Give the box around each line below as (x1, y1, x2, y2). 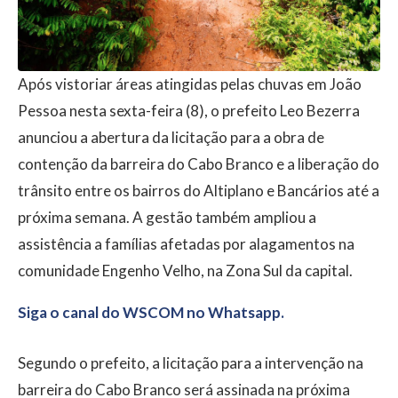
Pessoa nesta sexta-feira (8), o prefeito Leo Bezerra (18, 100, 360, 120)
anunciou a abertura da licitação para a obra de (18, 127, 324, 147)
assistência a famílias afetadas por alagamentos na (18, 234, 354, 253)
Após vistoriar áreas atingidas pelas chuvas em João (18, 74, 362, 93)
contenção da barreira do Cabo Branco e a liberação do (18, 154, 379, 173)
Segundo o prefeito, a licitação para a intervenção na (18, 353, 363, 372)
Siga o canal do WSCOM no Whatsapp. (18, 302, 284, 322)
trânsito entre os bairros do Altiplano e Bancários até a (18, 180, 379, 200)
